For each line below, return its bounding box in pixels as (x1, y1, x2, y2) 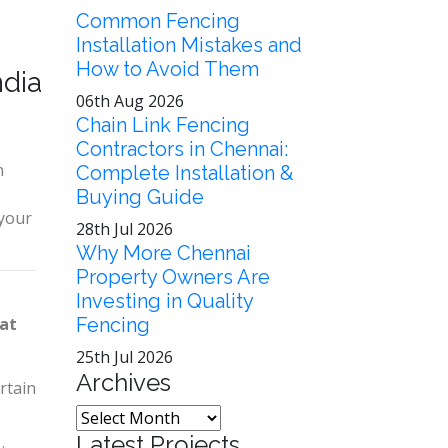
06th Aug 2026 (76, 90, 184, 112)
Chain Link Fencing (76, 113, 250, 137)
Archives (76, 368, 171, 397)
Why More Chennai (76, 241, 251, 265)
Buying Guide (76, 185, 204, 209)
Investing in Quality (76, 289, 253, 313)
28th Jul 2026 (76, 218, 173, 240)
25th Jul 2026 (76, 346, 173, 368)
